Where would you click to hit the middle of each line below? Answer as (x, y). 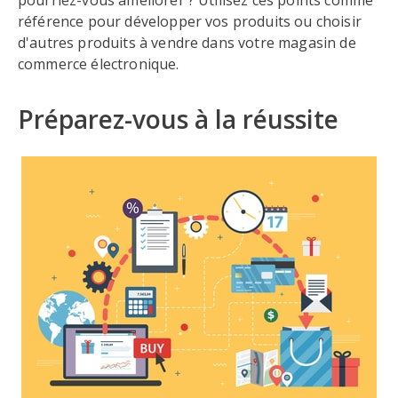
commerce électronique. (99, 64)
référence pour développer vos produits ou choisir (190, 21)
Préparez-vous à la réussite (178, 119)
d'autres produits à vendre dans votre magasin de (187, 43)
